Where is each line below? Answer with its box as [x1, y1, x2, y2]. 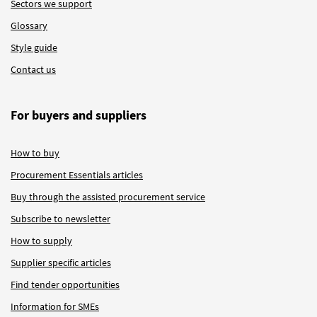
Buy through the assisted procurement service [11, 190, 205, 203]
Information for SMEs [11, 299, 99, 313]
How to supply [11, 234, 72, 247]
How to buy [11, 146, 59, 159]
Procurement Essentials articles [11, 168, 143, 181]
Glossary [11, 18, 47, 32]
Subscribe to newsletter [11, 212, 110, 225]
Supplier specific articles [11, 255, 111, 269]
